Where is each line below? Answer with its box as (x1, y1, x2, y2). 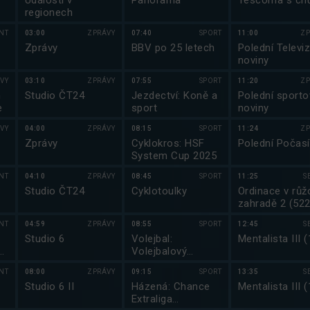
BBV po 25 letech (131, 42, 215, 54)
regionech (25, 6, 73, 19)
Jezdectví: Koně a (131, 89, 218, 102)
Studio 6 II (25, 280, 75, 293)
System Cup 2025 (131, 149, 217, 162)
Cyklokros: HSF (131, 137, 205, 149)
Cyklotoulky (131, 185, 188, 197)
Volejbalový (131, 245, 188, 257)
